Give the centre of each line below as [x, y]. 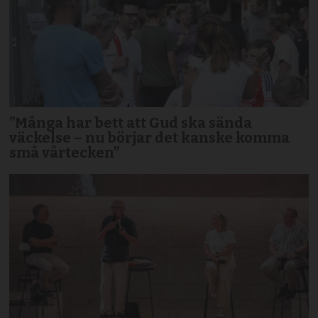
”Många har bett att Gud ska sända [131, 122]
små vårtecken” [65, 152]
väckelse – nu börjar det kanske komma [150, 137]
